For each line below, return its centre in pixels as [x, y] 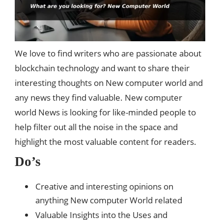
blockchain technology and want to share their [102, 68]
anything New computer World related [109, 200]
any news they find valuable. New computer [98, 97]
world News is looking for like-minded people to [105, 112]
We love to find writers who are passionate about [108, 53]
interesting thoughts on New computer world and [109, 82]
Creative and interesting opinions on [104, 186]
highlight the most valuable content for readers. [106, 141]
